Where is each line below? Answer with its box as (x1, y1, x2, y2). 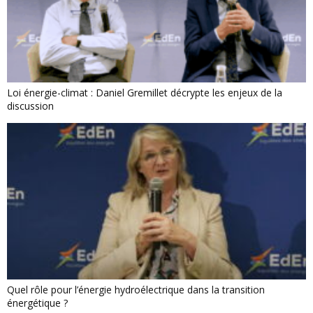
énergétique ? (7, 296, 68, 310)
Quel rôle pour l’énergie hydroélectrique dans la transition (7, 283, 265, 296)
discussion (7, 99, 54, 112)
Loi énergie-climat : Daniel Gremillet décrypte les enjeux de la (7, 86, 282, 99)
